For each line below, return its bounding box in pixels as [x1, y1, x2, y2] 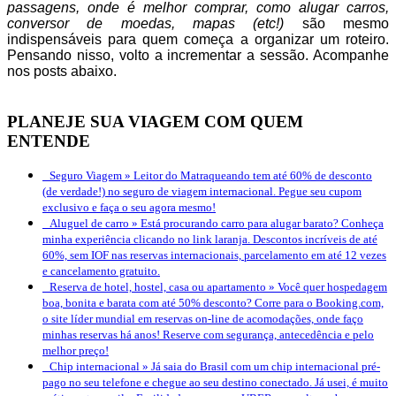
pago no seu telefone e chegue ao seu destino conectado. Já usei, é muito [42, 376, 388, 390]
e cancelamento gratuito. [42, 264, 160, 278]
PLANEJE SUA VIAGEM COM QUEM [7, 111, 303, 131]
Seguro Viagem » [49, 169, 133, 183]
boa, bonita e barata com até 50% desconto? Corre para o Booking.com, [42, 296, 384, 310]
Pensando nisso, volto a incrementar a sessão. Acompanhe [7, 47, 389, 63]
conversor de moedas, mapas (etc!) [7, 15, 285, 31]
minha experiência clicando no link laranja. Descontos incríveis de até [42, 232, 377, 247]
